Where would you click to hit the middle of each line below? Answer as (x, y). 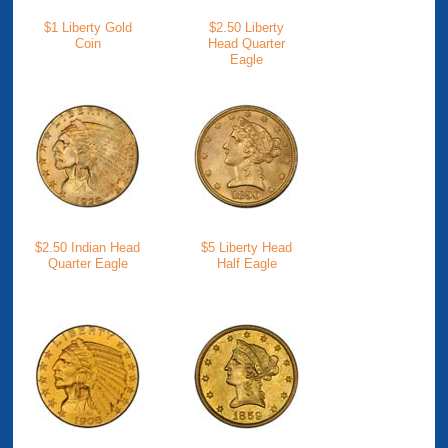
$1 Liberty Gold (87, 27)
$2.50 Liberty (247, 27)
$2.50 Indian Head (88, 247)
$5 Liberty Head (247, 247)
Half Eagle (246, 263)
